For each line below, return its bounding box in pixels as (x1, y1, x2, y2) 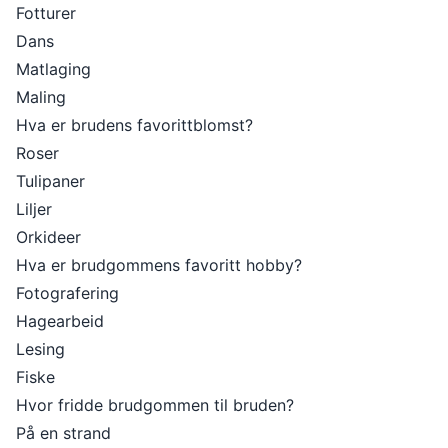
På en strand (16, 423, 111, 443)
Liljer (16, 199, 52, 219)
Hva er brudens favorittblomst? (16, 115, 253, 135)
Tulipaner (16, 171, 85, 191)
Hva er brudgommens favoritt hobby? (16, 255, 302, 275)
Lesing (16, 339, 65, 359)
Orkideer (16, 227, 81, 247)
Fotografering (16, 283, 119, 303)
